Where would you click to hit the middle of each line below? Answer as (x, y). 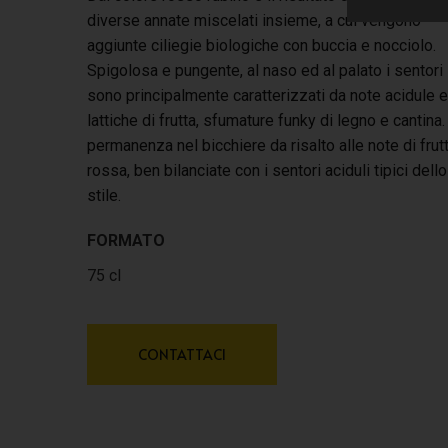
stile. (104, 195)
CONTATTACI (182, 354)
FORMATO (126, 240)
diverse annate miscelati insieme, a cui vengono (254, 20)
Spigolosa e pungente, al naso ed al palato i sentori (265, 70)
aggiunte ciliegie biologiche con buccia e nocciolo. (261, 45)
